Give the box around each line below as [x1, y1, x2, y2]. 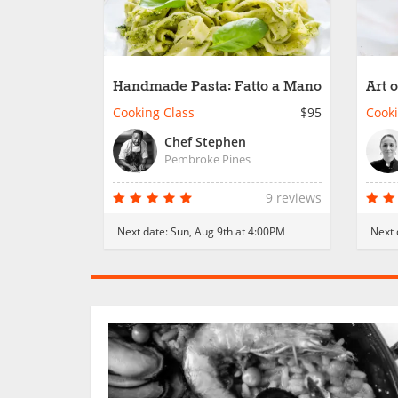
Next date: [117, 224, 171, 238]
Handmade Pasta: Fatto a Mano [113, 77, 322, 96]
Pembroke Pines [164, 151, 251, 167]
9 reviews [266, 189, 322, 206]
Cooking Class [113, 104, 195, 121]
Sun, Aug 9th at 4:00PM [171, 224, 285, 238]
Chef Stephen [164, 133, 246, 150]
